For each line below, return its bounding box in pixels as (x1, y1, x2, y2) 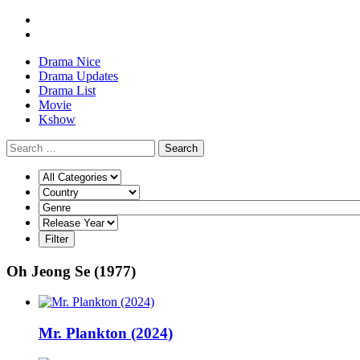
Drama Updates (39, 69, 118, 83)
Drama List (39, 84, 96, 97)
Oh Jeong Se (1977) (6, 262, 136, 280)
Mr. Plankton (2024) (39, 325, 173, 342)
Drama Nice (39, 55, 100, 68)
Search (165, 142, 198, 154)
